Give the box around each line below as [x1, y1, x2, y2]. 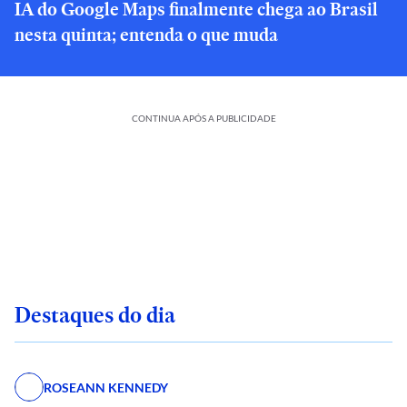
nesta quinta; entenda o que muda [15, 22, 278, 47]
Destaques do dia [15, 300, 175, 330]
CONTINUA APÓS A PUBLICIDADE [131, 113, 276, 124]
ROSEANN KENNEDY [44, 379, 168, 395]
